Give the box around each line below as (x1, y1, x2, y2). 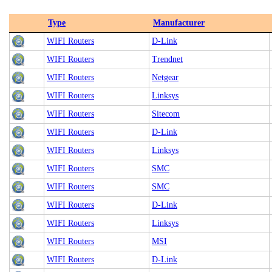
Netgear (152, 73, 178, 82)
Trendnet (152, 55, 183, 64)
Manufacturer (153, 18, 205, 27)
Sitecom (152, 109, 180, 118)
